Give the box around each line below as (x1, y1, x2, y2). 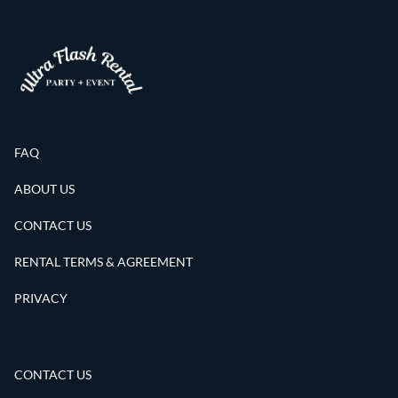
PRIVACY (14, 291, 68, 306)
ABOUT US (14, 181, 75, 197)
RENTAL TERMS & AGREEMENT (14, 254, 193, 270)
